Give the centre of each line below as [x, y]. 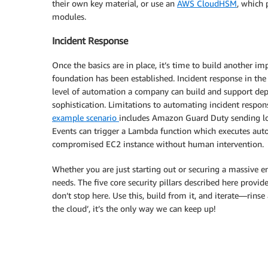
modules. [69, 16]
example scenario [86, 117]
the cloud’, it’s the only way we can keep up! [134, 208]
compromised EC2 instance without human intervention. [158, 144]
